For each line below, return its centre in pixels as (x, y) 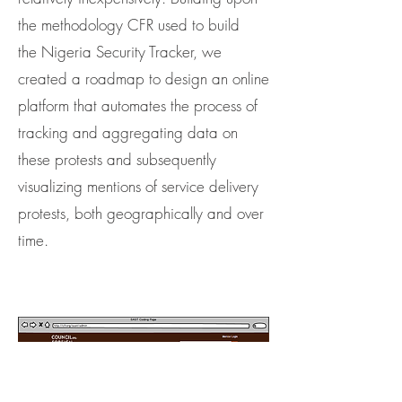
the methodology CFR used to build (129, 25)
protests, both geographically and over (141, 213)
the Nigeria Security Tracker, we (120, 52)
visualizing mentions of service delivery (138, 186)
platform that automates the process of (138, 105)
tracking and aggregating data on (128, 132)
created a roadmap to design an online (144, 79)
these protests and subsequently (117, 159)
